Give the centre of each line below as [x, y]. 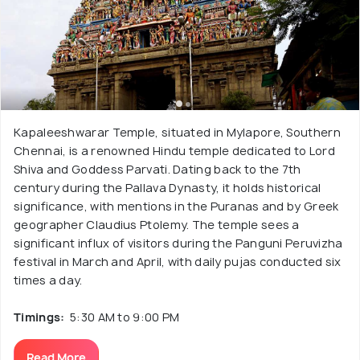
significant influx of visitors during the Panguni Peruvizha [178, 243]
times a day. [48, 280]
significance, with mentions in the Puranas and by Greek [176, 206]
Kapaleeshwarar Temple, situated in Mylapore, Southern [177, 132]
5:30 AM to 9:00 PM [125, 317]
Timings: [42, 317]
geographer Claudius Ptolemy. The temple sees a [157, 225]
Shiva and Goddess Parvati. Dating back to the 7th [157, 169]
